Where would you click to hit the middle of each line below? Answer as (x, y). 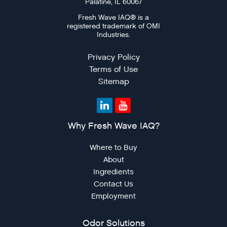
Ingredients (113, 172)
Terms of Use (113, 69)
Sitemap (113, 82)
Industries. (113, 34)
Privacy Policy (113, 57)
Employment (113, 196)
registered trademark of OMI (113, 26)
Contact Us (113, 184)
